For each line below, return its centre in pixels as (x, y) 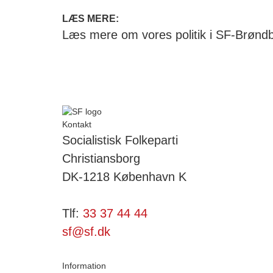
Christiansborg (101, 158)
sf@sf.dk (86, 231)
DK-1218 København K (124, 176)
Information (84, 265)
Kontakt (77, 124)
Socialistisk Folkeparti (120, 140)
